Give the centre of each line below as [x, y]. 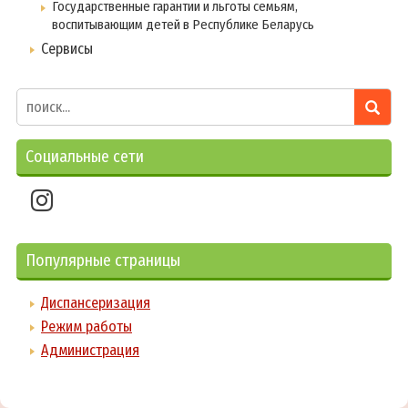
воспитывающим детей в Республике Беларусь [183, 25]
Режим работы [87, 327]
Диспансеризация [96, 303]
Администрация [90, 351]
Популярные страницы [103, 261]
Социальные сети [85, 157]
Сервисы [67, 49]
